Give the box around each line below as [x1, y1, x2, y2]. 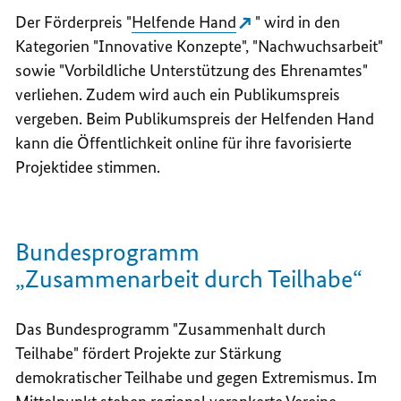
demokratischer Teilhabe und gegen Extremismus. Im [15, 367, 378, 388]
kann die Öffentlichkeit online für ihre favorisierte [15, 132, 353, 154]
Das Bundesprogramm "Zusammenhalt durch [15, 319, 327, 340]
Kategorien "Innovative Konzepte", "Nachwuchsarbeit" [15, 36, 384, 57]
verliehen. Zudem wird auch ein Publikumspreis [15, 84, 341, 106]
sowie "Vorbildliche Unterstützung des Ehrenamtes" [15, 60, 369, 81]
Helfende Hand [132, 12, 237, 33]
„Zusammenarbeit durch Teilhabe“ [15, 264, 363, 294]
